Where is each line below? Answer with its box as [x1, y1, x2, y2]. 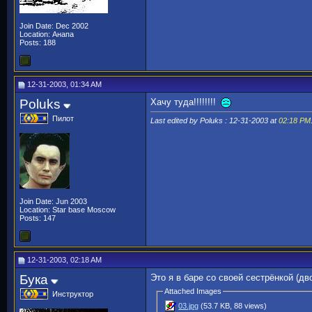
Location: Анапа [19, 30, 74, 38]
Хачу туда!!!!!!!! [150, 97, 219, 107]
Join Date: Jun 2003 [19, 197, 87, 205]
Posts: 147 [19, 214, 56, 222]
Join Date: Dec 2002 [19, 22, 88, 30]
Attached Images [164, 287, 222, 295]
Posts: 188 [19, 38, 56, 47]
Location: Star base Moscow [19, 205, 116, 214]
